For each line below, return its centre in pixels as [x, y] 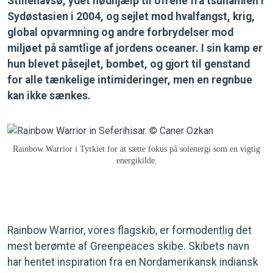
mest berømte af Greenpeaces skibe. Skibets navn [128, 246]
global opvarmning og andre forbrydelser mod [120, 32]
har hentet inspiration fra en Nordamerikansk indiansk [133, 262]
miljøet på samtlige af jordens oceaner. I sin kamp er [135, 48]
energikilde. [136, 160]
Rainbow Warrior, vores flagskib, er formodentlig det [129, 230]
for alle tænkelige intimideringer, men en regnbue [130, 80]
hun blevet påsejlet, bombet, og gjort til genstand [129, 64]
